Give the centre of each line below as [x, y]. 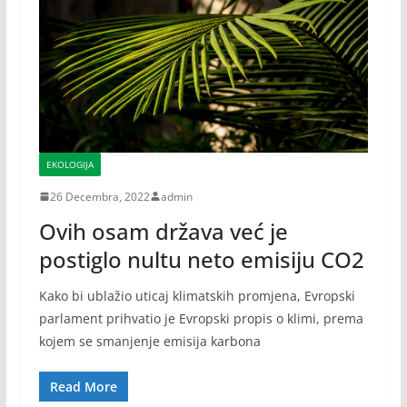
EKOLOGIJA [69, 164]
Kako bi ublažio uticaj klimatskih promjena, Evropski [197, 295]
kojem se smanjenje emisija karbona [149, 341]
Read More [83, 386]
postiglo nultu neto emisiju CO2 [201, 259]
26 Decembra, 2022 [99, 196]
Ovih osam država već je [163, 231]
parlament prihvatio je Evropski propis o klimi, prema [201, 318]
